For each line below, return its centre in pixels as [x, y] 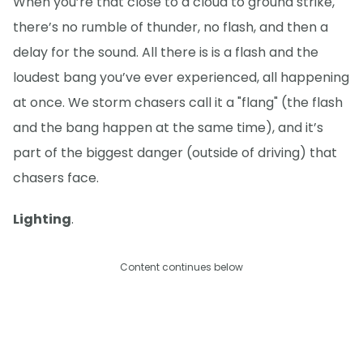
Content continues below [181, 267]
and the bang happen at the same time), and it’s [168, 128]
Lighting [42, 219]
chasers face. [56, 178]
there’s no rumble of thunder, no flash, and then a [171, 28]
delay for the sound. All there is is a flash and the [166, 53]
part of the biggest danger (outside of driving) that [175, 153]
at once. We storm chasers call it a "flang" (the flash [178, 103]
